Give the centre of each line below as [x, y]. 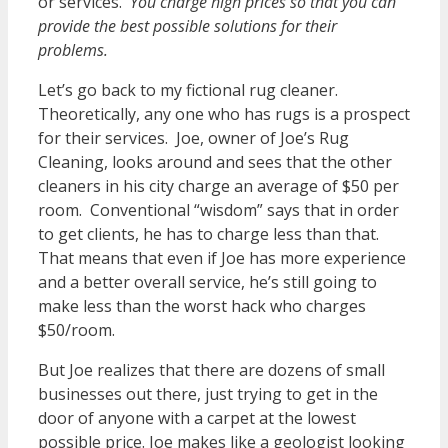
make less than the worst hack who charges [202, 305]
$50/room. [76, 329]
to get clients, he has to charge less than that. [210, 233]
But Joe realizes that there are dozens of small [211, 369]
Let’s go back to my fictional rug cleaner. [190, 89]
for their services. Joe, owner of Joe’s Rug [193, 137]
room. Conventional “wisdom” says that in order [218, 209]
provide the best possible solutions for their [187, 25]
